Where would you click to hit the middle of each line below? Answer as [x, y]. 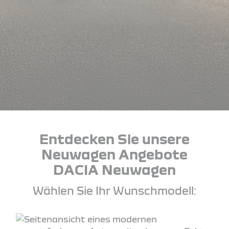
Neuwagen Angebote [114, 154]
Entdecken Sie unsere [114, 138]
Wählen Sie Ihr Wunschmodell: [114, 190]
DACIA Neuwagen [114, 169]
